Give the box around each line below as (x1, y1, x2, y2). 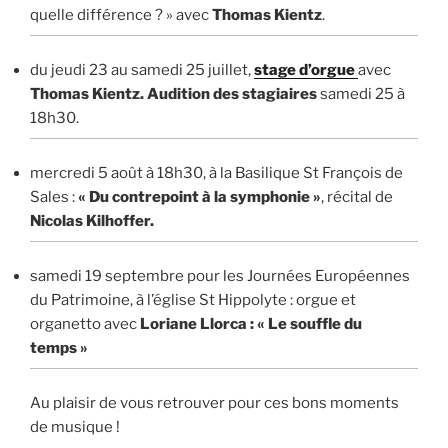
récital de (327, 188, 393, 207)
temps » (30, 339, 88, 358)
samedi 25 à (320, 85, 405, 104)
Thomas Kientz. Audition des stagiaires (30, 85, 320, 104)
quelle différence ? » (30, 6, 173, 25)
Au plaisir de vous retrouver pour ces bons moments (30, 394, 399, 413)
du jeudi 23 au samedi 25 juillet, (30, 61, 254, 80)
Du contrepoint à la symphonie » (89, 188, 321, 207)
